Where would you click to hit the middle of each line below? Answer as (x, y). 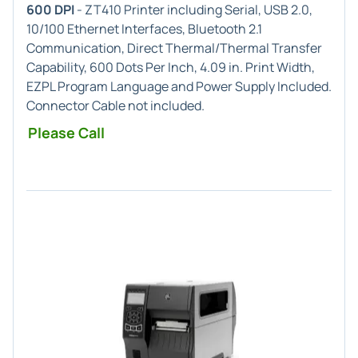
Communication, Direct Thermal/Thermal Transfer (174, 48)
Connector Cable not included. (115, 105)
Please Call (66, 133)
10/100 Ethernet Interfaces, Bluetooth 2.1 (144, 29)
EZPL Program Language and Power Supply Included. (179, 86)
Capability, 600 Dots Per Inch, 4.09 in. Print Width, (171, 67)
